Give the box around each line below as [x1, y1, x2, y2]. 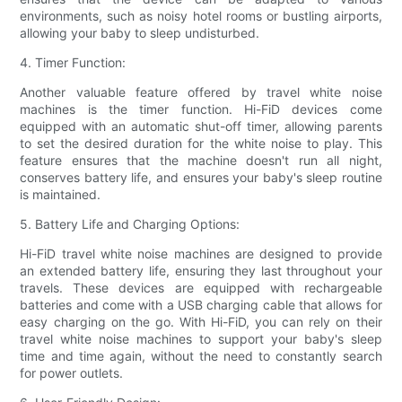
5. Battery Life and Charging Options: [20, 215, 240, 232]
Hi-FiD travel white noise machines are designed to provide [20, 245, 382, 261]
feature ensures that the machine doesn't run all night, [20, 152, 382, 168]
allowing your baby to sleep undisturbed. [20, 24, 260, 40]
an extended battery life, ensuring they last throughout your [20, 262, 382, 278]
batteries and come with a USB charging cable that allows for [20, 296, 382, 312]
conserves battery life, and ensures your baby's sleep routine [20, 169, 382, 185]
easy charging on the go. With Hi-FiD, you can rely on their [20, 313, 382, 329]
